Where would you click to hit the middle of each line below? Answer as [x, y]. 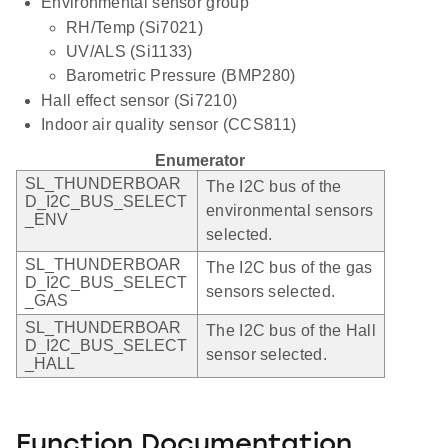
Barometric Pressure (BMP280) [181, 75]
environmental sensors [290, 210]
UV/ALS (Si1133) [129, 51]
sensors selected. [271, 291]
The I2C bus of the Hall [291, 330]
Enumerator [200, 160]
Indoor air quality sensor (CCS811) [169, 124]
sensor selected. [266, 354]
